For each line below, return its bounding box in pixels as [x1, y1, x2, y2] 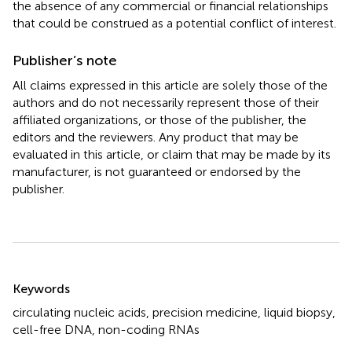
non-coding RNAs [98, 321, 200, 337]
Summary [12, 266, 94, 290]
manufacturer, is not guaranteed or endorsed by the [13, 163, 301, 179]
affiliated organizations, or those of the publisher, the [13, 112, 306, 127]
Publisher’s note [13, 51, 117, 69]
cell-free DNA [13, 321, 92, 337]
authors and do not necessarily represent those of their [13, 94, 319, 110]
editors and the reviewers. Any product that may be [13, 129, 299, 145]
